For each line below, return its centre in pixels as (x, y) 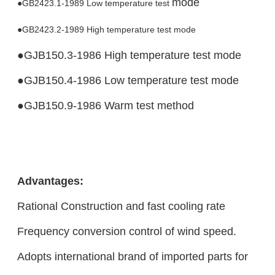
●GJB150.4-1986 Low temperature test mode (128, 80)
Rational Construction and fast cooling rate (121, 206)
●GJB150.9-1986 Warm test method (107, 105)
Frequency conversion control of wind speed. (126, 231)
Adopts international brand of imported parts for (132, 256)
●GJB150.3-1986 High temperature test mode (129, 55)
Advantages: (50, 180)
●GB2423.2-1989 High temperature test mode (106, 29)
